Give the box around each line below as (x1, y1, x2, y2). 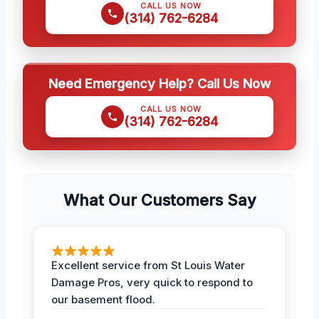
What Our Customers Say (63, 190, 256, 209)
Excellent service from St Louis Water (51, 258, 245, 272)
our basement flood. (51, 292, 155, 306)
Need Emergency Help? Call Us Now (48, 75, 271, 91)
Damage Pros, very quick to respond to (51, 275, 253, 289)
